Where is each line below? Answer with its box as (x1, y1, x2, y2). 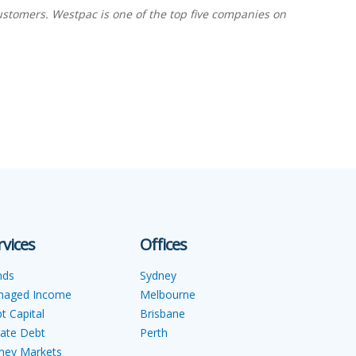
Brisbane (140, 306, 185, 321)
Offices (140, 234, 187, 255)
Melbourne (140, 287, 195, 302)
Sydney (140, 268, 176, 283)
